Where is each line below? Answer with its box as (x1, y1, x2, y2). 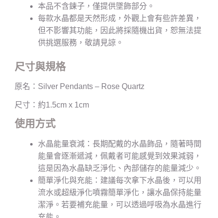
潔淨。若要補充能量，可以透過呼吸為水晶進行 (38, 200, 201, 209)
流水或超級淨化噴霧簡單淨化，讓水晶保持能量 (38, 188, 201, 197)
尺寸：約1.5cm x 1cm (15, 101, 89, 109)
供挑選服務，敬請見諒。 (38, 38, 124, 47)
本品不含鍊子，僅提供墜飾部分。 (38, 1, 155, 10)
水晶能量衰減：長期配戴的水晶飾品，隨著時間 (38, 139, 201, 148)
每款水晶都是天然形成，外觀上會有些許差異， (38, 14, 201, 22)
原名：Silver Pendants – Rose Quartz (15, 82, 145, 91)
